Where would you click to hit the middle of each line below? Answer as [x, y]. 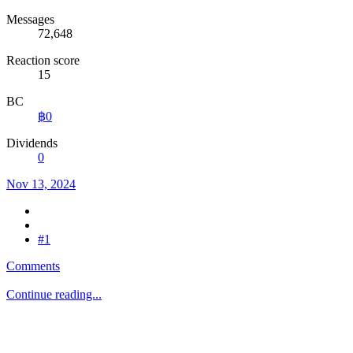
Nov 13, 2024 [41, 184]
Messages [30, 19]
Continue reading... [54, 294]
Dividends [32, 143]
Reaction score [43, 60]
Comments [33, 266]
